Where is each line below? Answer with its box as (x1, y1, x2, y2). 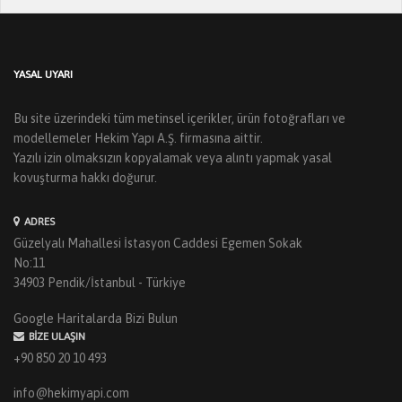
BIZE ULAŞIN (29, 329, 85, 343)
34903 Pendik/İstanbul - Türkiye (13, 275, 186, 291)
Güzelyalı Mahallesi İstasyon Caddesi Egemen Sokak (13, 236, 302, 251)
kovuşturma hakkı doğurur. (13, 170, 157, 186)
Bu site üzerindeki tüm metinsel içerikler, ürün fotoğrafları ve (13, 111, 345, 127)
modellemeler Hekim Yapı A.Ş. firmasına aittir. (13, 131, 263, 146)
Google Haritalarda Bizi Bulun (13, 310, 178, 326)
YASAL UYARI (13, 68, 73, 82)
